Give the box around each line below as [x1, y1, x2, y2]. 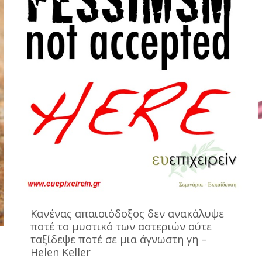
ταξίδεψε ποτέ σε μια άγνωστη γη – [30, 232, 207, 246]
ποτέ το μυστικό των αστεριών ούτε [30, 219, 212, 233]
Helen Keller [30, 245, 91, 259]
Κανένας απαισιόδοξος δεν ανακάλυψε [30, 206, 224, 220]
